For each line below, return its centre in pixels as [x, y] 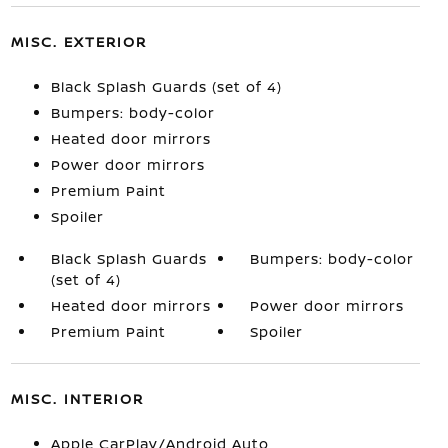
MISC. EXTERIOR [78, 41]
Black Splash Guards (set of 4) [166, 86]
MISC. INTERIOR [77, 398]
